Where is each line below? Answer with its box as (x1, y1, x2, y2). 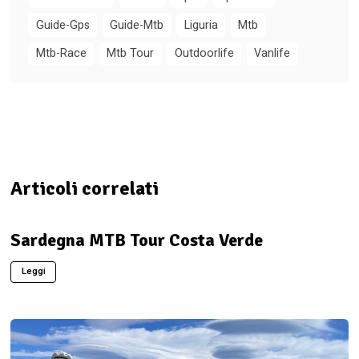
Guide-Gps (35, 16, 90, 34)
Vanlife (254, 45, 291, 63)
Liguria (184, 16, 218, 34)
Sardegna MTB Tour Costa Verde (10, 228, 263, 251)
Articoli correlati (10, 177, 159, 201)
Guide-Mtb (110, 16, 164, 34)
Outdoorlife (174, 45, 234, 63)
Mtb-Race (35, 45, 87, 63)
